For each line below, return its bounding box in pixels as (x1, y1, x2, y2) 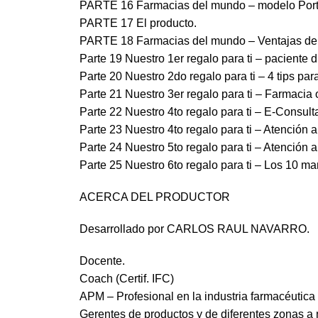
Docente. (79, 255, 125, 268)
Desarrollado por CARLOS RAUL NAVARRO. (79, 223, 309, 236)
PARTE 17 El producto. (79, 17, 197, 30)
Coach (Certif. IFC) (79, 273, 174, 285)
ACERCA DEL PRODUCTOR (79, 191, 230, 204)
